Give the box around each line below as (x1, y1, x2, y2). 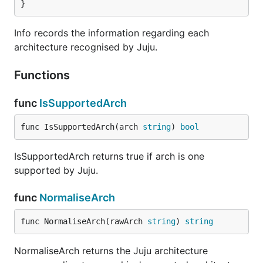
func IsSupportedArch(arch (21, 122, 143, 131)
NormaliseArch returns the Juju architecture (14, 245, 208, 257)
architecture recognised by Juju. (14, 41, 157, 53)
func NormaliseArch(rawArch (21, 217, 147, 226)
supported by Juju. (14, 164, 98, 176)
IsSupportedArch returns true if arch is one (14, 150, 204, 162)
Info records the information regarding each (14, 27, 209, 39)
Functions (14, 68, 73, 82)
